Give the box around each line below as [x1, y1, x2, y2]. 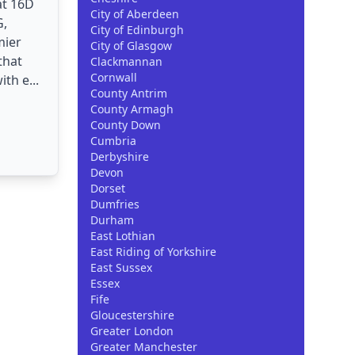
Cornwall [90, 70, 137, 85]
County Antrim [90, 86, 167, 101]
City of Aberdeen [90, 6, 179, 21]
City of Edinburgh [90, 22, 184, 37]
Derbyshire [90, 149, 149, 164]
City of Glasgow [90, 38, 172, 53]
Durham [90, 212, 134, 227]
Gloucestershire [90, 307, 174, 323]
